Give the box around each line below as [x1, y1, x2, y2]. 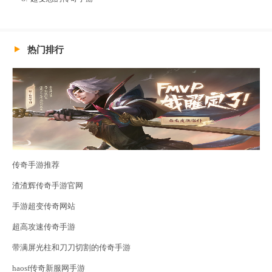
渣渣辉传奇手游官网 [12, 181, 83, 191]
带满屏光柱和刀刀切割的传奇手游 [12, 243, 131, 253]
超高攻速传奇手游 [12, 222, 75, 232]
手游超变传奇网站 [12, 202, 75, 211]
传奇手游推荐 [12, 160, 59, 170]
